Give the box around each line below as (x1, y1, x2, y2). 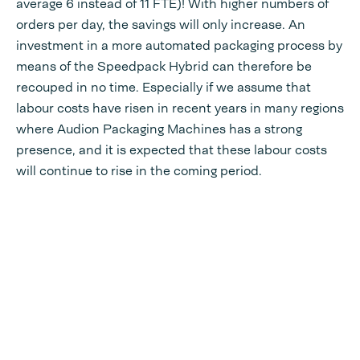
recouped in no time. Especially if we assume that (16, 79, 311, 96)
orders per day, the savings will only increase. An (16, 16, 305, 34)
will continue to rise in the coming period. (16, 162, 262, 180)
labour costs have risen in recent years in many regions (16, 100, 344, 117)
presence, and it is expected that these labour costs (16, 141, 327, 159)
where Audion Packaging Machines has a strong (16, 121, 302, 138)
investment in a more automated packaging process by (16, 37, 342, 55)
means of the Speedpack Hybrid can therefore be (16, 58, 312, 76)
